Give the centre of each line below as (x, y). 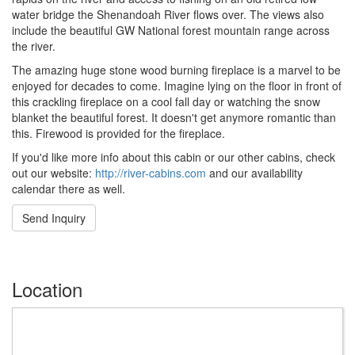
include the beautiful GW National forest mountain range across (171, 30)
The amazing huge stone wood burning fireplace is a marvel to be (176, 69)
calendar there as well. (69, 188)
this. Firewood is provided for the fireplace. (118, 133)
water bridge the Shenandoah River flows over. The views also (168, 14)
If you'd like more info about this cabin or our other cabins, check (174, 157)
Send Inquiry (54, 218)
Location (47, 288)
